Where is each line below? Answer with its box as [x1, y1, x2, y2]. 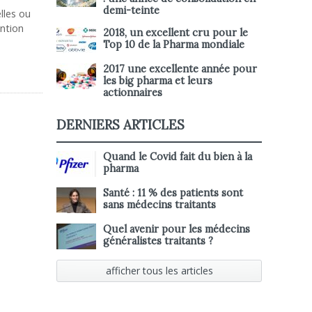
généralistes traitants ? [103, 235, 213, 247]
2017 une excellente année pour [103, 63, 257, 75]
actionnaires [103, 86, 162, 99]
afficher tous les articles [105, 264, 213, 277]
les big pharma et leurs [103, 75, 212, 87]
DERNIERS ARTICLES [56, 116, 185, 133]
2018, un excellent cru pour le [103, 26, 248, 39]
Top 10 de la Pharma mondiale [103, 38, 244, 51]
